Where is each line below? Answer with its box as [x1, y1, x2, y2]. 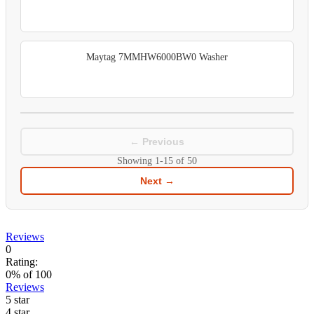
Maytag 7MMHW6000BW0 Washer [86, 52, 228, 63]
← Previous [130, 136, 184, 148]
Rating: [6, 256, 38, 268]
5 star [6, 294, 29, 306]
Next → [139, 175, 175, 187]
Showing [117, 156, 155, 167]
